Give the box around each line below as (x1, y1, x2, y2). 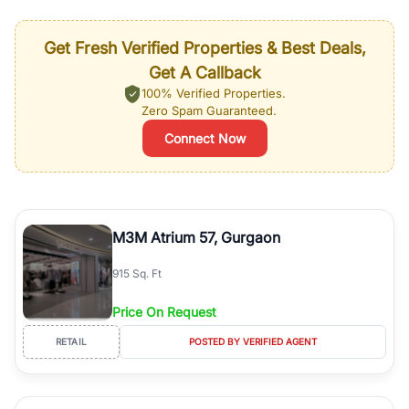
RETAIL (55, 335, 88, 347)
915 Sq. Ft (112, 267, 162, 281)
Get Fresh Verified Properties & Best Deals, (43, 37, 366, 58)
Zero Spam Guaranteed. (142, 102, 277, 118)
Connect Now (163, 130, 246, 146)
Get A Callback (148, 62, 261, 82)
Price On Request (112, 303, 216, 320)
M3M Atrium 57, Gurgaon (112, 227, 280, 246)
